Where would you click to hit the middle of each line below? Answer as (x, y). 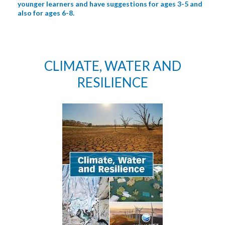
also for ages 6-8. (46, 13)
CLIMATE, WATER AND (113, 66)
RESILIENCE (113, 82)
